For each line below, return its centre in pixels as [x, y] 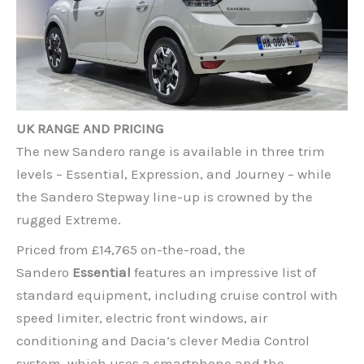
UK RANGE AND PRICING [90, 129]
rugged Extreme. [69, 220]
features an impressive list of [223, 272]
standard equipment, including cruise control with [177, 295]
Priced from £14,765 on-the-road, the [131, 249]
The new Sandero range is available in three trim [171, 152]
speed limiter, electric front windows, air [142, 317]
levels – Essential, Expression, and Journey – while [174, 174]
